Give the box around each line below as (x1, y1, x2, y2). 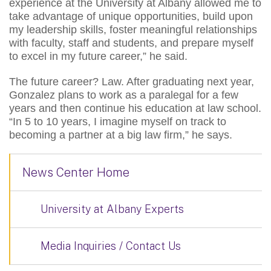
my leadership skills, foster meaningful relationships (9, 23, 257, 36)
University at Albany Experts (41, 202, 184, 215)
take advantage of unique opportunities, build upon (9, 10, 253, 22)
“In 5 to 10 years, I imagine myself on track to (9, 115, 226, 128)
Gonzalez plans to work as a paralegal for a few (9, 88, 238, 101)
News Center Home (22, 165, 129, 180)
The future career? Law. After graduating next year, (9, 75, 254, 88)
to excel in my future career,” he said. (9, 50, 188, 62)
